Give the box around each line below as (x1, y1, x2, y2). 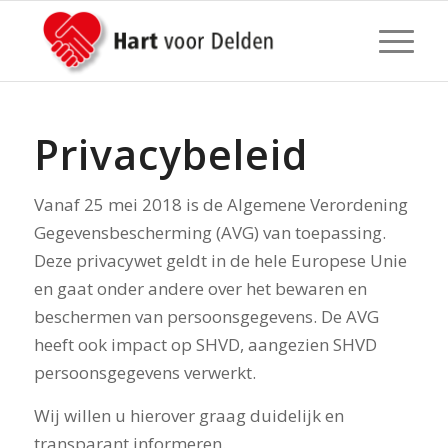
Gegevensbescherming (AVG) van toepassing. (33, 221, 386, 245)
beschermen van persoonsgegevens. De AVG (33, 305, 379, 329)
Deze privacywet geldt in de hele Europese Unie (33, 249, 407, 273)
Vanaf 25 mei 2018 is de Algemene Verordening (33, 193, 408, 217)
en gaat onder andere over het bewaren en (33, 277, 367, 301)
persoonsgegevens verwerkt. (33, 361, 256, 385)
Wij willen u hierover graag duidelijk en (33, 403, 344, 427)
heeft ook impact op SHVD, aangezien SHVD (33, 333, 377, 357)
